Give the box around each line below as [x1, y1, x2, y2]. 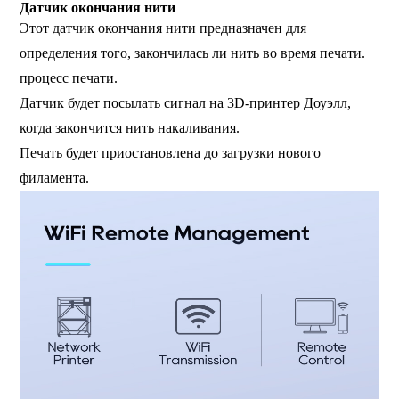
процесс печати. [20, 70, 118, 86]
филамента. [20, 170, 90, 186]
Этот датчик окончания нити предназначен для [20, 20, 307, 37]
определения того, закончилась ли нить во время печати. [20, 45, 370, 61]
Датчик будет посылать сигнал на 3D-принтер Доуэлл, [20, 95, 352, 111]
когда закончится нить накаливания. [20, 120, 244, 136]
